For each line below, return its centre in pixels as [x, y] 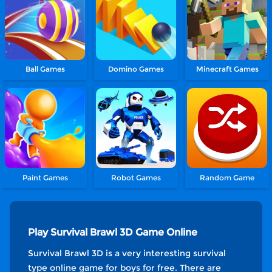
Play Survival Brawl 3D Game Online [113, 233]
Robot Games [136, 177]
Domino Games [136, 69]
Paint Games [45, 177]
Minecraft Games [227, 69]
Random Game [227, 177]
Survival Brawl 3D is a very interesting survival [127, 253]
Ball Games [45, 69]
